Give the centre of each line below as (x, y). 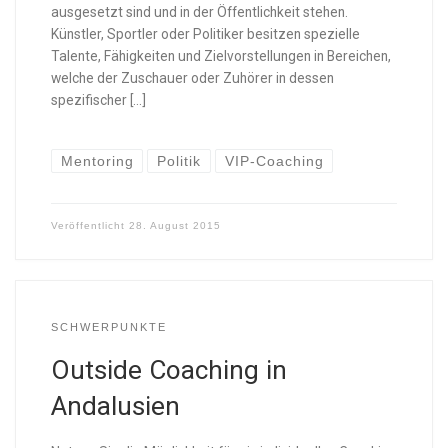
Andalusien (115, 406)
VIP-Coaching (274, 161)
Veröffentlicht (89, 226)
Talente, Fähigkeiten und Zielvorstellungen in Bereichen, (220, 55)
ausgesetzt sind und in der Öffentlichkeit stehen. (199, 11)
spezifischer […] (98, 99)
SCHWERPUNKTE (108, 326)
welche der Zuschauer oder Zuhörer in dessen (192, 77)
